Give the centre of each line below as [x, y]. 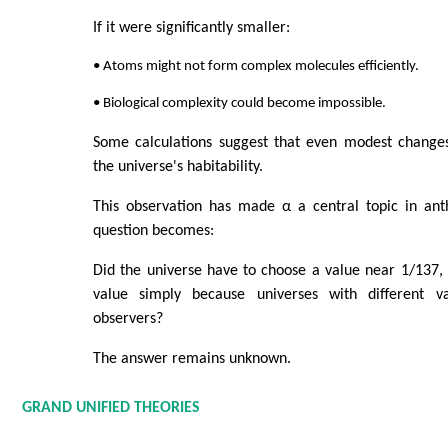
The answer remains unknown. [191, 358]
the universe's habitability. [177, 166]
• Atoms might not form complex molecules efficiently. [255, 66]
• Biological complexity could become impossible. [239, 103]
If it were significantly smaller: [191, 27]
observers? [127, 318]
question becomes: [153, 230]
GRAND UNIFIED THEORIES [110, 407]
